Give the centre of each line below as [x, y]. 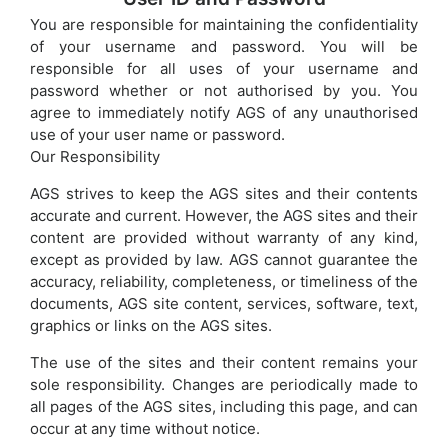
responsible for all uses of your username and [224, 68]
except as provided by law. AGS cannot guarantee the [224, 259]
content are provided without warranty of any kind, [224, 237]
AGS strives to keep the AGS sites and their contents [224, 193]
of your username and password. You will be [224, 46]
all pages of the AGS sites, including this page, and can [224, 406]
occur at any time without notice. [145, 428]
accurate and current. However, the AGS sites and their [224, 215]
